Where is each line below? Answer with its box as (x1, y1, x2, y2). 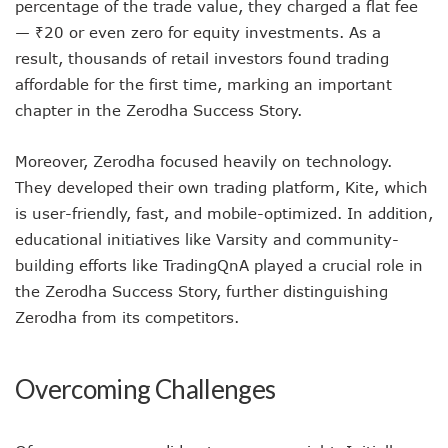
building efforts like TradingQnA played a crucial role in (15, 256, 423, 274)
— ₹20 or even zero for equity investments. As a (15, 23, 381, 41)
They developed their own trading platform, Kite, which (15, 178, 428, 196)
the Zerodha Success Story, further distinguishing (15, 282, 388, 300)
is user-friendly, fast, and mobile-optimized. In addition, (15, 204, 433, 222)
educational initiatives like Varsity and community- (15, 230, 399, 248)
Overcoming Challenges (15, 373, 276, 405)
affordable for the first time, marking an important (15, 75, 392, 93)
